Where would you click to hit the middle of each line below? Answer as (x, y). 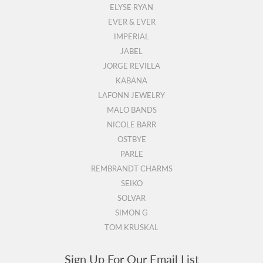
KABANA (131, 80)
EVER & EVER (131, 21)
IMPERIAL (131, 36)
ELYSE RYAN (131, 7)
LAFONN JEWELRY (131, 95)
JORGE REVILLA (131, 65)
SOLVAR (131, 198)
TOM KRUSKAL (131, 227)
